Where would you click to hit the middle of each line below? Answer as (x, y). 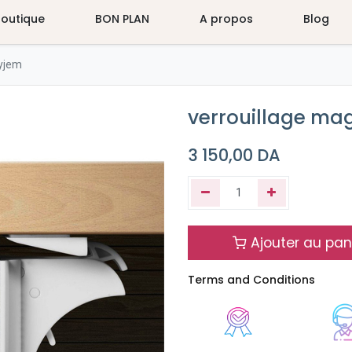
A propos (226, 18)
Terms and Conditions (251, 280)
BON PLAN (122, 18)
